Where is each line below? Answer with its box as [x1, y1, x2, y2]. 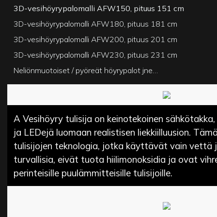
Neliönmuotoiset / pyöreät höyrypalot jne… [14, 65, 158, 75]
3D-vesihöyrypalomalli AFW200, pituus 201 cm [14, 34, 178, 44]
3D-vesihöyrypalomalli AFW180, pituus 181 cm [14, 18, 178, 29]
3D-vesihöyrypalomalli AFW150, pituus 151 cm [14, 3, 185, 13]
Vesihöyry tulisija [23, 112, 93, 124]
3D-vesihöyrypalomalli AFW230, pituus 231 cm [14, 49, 178, 60]
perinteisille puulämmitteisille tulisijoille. [14, 167, 173, 179]
